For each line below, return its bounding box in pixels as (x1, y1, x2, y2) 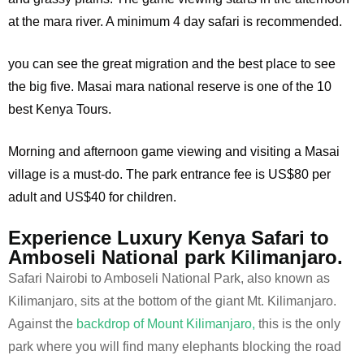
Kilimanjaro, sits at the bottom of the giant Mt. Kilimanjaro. (8, 294, 336, 309)
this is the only (255, 317, 340, 331)
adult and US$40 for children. (8, 190, 176, 205)
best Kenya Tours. (8, 102, 115, 117)
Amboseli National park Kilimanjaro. (8, 246, 343, 269)
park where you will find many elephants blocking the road (8, 340, 341, 354)
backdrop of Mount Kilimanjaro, (76, 317, 255, 331)
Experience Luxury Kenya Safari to (8, 227, 329, 249)
